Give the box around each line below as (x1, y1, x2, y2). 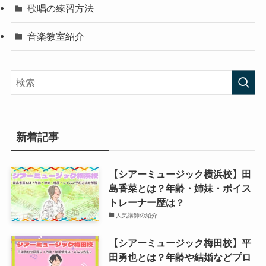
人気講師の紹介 (116, 211, 158, 218)
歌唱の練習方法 (27, 3, 94, 14)
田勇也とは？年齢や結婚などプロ (108, 252, 251, 263)
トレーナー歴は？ (108, 197, 185, 208)
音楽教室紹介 (27, 31, 85, 42)
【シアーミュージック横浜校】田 (108, 168, 251, 179)
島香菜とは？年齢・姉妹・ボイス (108, 182, 251, 194)
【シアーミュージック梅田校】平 (108, 237, 251, 249)
